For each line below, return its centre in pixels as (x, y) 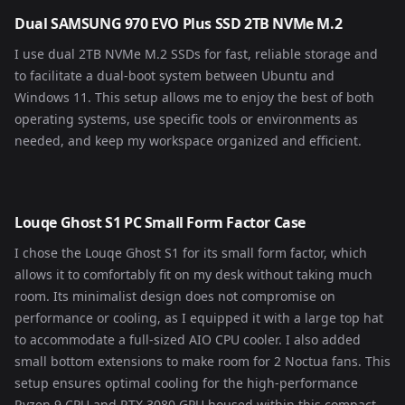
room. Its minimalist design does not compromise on (175, 296)
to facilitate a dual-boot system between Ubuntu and (174, 75)
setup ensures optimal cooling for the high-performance (186, 383)
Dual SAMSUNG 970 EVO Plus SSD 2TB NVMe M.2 (179, 24)
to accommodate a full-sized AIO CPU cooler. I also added (188, 339)
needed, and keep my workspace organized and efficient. (188, 141)
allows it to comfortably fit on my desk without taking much (193, 274)
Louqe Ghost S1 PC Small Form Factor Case (160, 222)
